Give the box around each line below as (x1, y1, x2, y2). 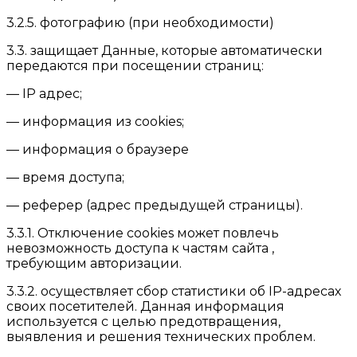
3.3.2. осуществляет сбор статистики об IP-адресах (6, 283, 341, 299)
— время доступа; (6, 169, 124, 185)
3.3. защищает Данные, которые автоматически (6, 42, 323, 58)
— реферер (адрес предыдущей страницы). (6, 197, 303, 213)
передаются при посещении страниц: (6, 57, 264, 73)
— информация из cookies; (6, 113, 184, 129)
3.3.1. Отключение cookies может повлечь (6, 225, 279, 241)
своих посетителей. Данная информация (6, 298, 284, 314)
